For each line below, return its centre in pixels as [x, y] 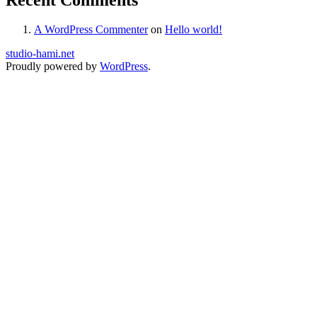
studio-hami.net [40, 54]
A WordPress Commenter [91, 30]
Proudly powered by [53, 67]
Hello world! [194, 30]
